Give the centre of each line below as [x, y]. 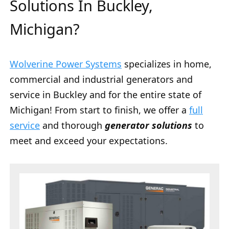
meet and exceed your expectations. [89, 141]
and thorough [72, 125]
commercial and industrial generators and [101, 79]
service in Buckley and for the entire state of [106, 95]
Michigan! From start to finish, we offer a [99, 110]
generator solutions [148, 125]
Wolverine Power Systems [66, 64]
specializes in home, [167, 64]
